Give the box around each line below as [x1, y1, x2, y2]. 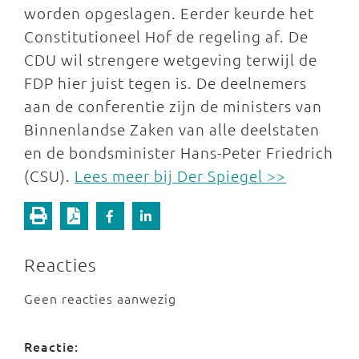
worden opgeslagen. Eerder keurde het [24, 3, 314, 22]
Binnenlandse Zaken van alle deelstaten [24, 119, 320, 139]
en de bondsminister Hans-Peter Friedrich [24, 143, 333, 162]
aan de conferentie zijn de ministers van [24, 96, 322, 115]
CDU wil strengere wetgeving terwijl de [24, 50, 317, 69]
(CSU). [24, 166, 75, 185]
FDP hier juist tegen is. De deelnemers [24, 73, 307, 92]
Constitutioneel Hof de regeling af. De [24, 26, 309, 46]
